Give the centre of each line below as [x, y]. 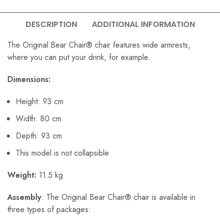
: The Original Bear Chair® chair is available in [118, 197]
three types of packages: [49, 210]
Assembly [24, 197]
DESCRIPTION [51, 25]
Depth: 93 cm [39, 136]
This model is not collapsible [62, 153]
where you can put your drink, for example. [79, 57]
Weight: [22, 175]
